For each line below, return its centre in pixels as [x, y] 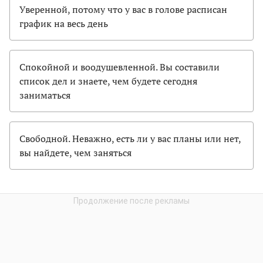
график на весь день [64, 23]
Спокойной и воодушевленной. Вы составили [119, 67]
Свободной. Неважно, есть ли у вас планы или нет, [130, 138]
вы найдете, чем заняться [75, 152]
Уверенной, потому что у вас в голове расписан [123, 9]
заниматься [45, 95]
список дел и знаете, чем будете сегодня [108, 81]
